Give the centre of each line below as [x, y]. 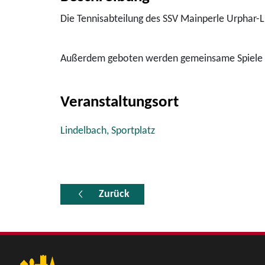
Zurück [114, 194]
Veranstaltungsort [119, 103]
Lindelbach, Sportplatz [108, 131]
